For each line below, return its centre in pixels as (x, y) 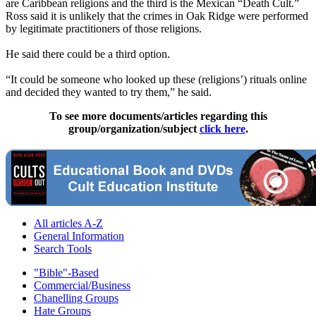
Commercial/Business (82, 285)
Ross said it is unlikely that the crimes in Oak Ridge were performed (157, 16)
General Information (79, 236)
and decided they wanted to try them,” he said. (109, 92)
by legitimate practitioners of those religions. (104, 28)
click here (222, 128)
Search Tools (63, 248)
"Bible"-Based (66, 272)
